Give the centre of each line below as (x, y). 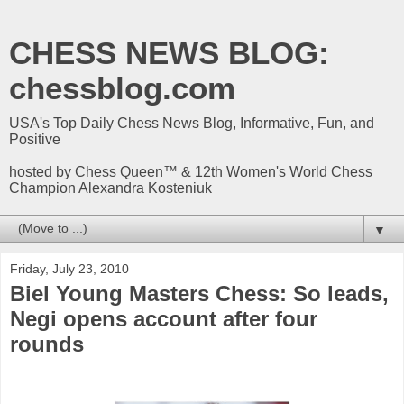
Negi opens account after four (164, 319)
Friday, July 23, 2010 (69, 269)
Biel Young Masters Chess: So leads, (199, 294)
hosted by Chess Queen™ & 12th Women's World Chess (191, 172)
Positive (35, 139)
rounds (47, 344)
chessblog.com (122, 88)
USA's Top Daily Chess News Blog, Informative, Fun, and (192, 123)
